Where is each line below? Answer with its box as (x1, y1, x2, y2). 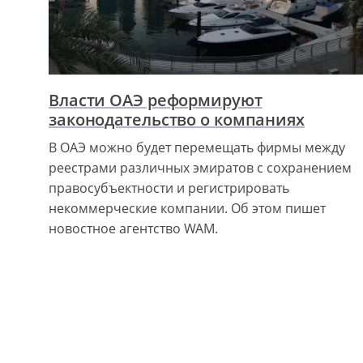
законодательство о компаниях (49, 108, 305, 130)
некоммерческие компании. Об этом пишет (49, 199, 326, 217)
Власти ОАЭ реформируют (49, 88, 263, 111)
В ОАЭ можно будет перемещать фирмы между (49, 138, 345, 156)
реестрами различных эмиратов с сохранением (49, 158, 352, 177)
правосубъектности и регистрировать (49, 178, 289, 197)
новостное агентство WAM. (49, 219, 218, 237)
